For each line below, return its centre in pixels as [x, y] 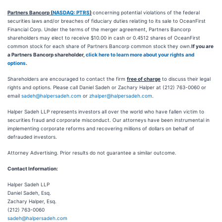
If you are [202, 46]
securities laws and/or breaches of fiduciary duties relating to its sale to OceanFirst [107, 21]
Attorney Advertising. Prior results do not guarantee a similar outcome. [92, 153]
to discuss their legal [186, 79]
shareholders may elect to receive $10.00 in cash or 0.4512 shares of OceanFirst [104, 38]
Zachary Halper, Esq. [32, 201]
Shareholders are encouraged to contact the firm [67, 79]
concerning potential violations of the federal [146, 13]
